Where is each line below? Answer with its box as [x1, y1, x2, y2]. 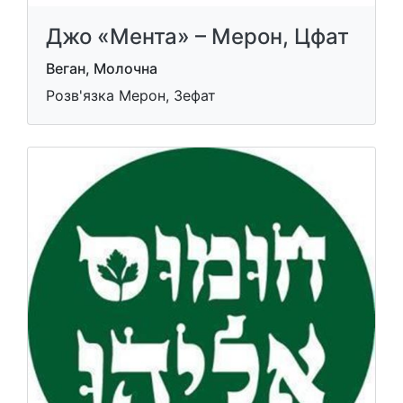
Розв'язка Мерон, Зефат [46, 86, 216, 104]
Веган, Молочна [46, 59, 157, 77]
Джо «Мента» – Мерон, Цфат [46, 23, 349, 49]
